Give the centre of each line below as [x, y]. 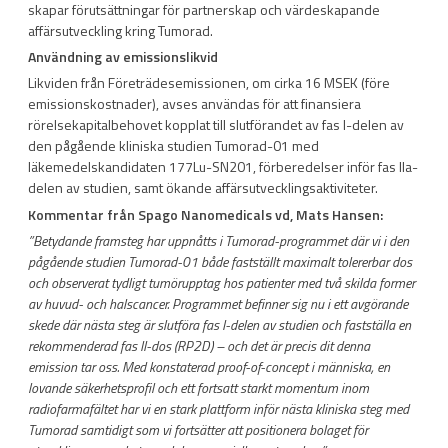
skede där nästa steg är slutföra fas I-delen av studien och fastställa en [219, 324]
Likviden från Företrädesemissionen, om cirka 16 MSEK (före [209, 83]
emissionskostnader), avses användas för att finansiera [194, 104]
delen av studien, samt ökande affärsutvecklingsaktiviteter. [203, 188]
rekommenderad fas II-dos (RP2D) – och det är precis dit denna [199, 345]
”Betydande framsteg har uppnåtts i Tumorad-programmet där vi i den [218, 240]
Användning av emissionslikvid [123, 56]
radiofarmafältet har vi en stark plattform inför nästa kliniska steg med [218, 408]
